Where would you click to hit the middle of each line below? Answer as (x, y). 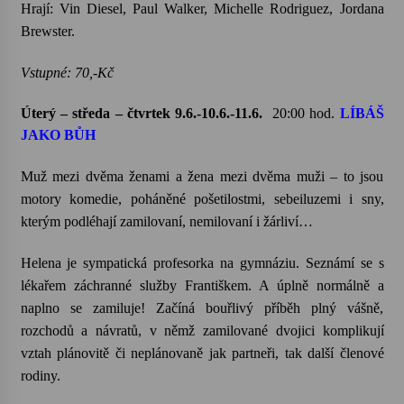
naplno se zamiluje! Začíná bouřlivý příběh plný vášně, (202, 308)
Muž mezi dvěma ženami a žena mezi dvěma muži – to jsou (202, 176)
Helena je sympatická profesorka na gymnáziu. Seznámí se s (202, 263)
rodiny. (40, 376)
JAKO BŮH (58, 135)
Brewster (46, 31)
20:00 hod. (306, 113)
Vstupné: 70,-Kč (67, 73)
